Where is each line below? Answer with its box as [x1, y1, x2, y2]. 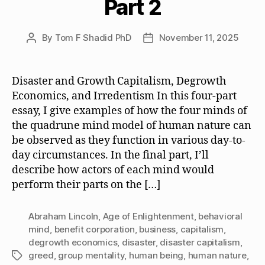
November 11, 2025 [159, 31, 239, 43]
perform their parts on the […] [12, 177, 160, 192]
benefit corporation [54, 223, 135, 235]
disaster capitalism [160, 236, 240, 248]
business [139, 223, 176, 235]
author [30, 45, 59, 57]
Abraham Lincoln [28, 210, 99, 222]
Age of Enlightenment [102, 210, 194, 222]
